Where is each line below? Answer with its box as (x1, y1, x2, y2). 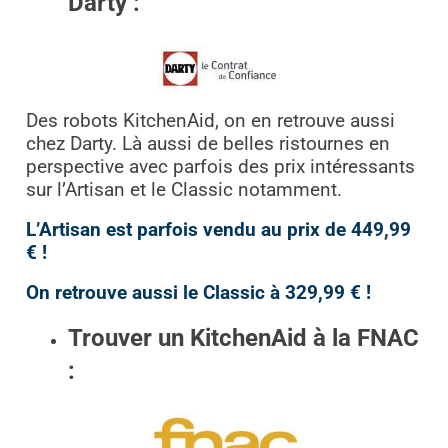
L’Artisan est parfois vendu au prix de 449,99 (25, 219, 411, 242)
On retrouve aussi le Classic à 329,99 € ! (25, 282, 371, 305)
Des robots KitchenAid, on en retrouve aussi (25, 110, 395, 133)
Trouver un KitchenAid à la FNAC (68, 324, 419, 353)
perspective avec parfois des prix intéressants (25, 156, 415, 179)
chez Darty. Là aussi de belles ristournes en (25, 133, 390, 156)
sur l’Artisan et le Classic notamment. (25, 179, 342, 202)
